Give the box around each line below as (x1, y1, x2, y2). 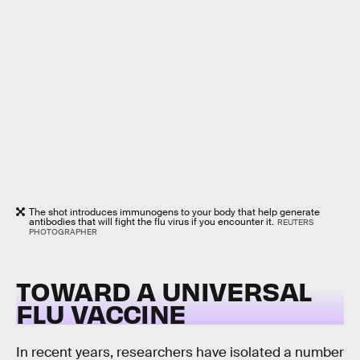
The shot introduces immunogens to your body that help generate (29, 206, 320, 219)
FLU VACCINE (16, 296, 186, 329)
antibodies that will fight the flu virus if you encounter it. (29, 215, 274, 229)
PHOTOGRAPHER (29, 227, 97, 238)
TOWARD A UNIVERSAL (16, 273, 312, 307)
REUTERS (276, 217, 313, 228)
